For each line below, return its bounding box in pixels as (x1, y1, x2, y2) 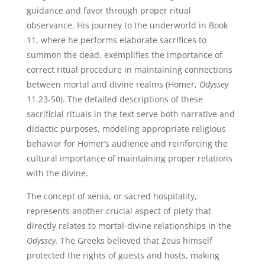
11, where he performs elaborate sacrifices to (26, 34, 206, 46)
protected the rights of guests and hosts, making (26, 250, 219, 261)
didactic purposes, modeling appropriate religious (26, 123, 226, 134)
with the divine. (26, 167, 88, 179)
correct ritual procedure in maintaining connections (26, 64, 232, 75)
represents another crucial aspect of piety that (26, 205, 211, 216)
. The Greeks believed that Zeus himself (55, 235, 212, 246)
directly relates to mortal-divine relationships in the (26, 220, 231, 231)
